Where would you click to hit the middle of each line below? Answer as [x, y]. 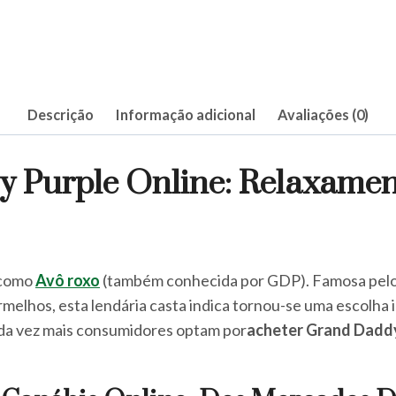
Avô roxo [68, 280]
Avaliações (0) [323, 115]
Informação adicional [186, 115]
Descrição [61, 115]
